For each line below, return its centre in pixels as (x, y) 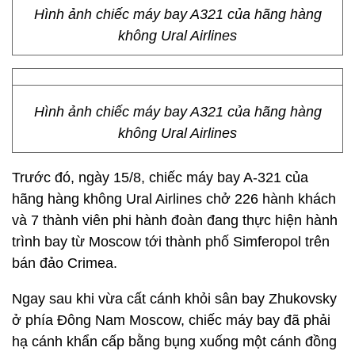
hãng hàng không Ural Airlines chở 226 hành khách (174, 199)
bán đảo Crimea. (65, 263)
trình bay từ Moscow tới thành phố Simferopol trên (171, 242)
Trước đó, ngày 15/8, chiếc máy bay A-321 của (160, 177)
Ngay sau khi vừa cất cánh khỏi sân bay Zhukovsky (174, 299)
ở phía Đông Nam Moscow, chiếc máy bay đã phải (171, 320)
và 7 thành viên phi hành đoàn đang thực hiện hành (175, 220)
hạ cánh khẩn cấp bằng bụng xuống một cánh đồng (174, 342)
